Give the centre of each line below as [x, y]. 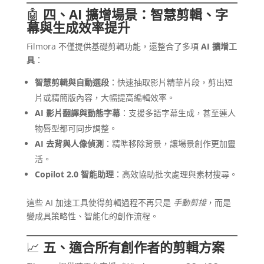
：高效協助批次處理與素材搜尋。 [175, 174]
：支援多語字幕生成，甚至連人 [178, 113]
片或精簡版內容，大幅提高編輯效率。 [105, 98]
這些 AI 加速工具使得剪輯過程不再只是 [100, 203]
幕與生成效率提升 [78, 27]
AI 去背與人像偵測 [69, 144]
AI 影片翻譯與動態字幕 [77, 113]
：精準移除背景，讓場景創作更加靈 [169, 144]
